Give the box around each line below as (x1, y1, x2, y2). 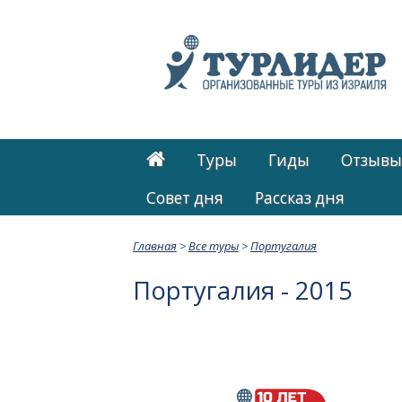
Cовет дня (146, 187, 224, 208)
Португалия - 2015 (132, 273, 353, 307)
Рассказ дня (255, 187, 345, 208)
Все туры (188, 237, 239, 254)
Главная (132, 237, 177, 254)
